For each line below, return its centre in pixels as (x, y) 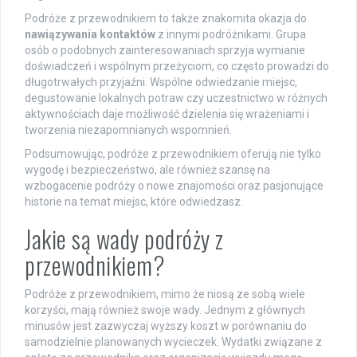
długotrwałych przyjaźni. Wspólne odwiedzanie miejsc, (161, 82)
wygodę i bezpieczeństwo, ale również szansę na (147, 170)
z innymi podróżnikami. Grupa (231, 35)
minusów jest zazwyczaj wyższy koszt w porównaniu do (166, 326)
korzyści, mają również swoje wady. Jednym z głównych (165, 310)
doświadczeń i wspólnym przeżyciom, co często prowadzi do (177, 67)
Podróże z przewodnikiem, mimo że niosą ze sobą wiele (165, 294)
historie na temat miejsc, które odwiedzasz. (134, 202)
